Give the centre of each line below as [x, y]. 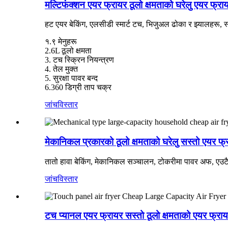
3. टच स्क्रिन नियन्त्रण [79, 60]
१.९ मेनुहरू [61, 42]
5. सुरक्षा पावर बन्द [71, 78]
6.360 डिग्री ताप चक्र [78, 88]
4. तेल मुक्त [61, 69]
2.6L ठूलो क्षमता [68, 51]
